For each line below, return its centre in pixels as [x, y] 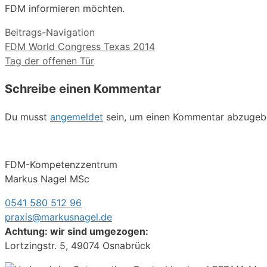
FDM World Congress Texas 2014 [80, 47]
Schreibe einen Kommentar [83, 89]
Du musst [27, 117]
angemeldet [77, 117]
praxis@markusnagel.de [58, 217]
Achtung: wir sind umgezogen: [77, 232]
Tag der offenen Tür [49, 61]
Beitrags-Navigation [50, 32]
